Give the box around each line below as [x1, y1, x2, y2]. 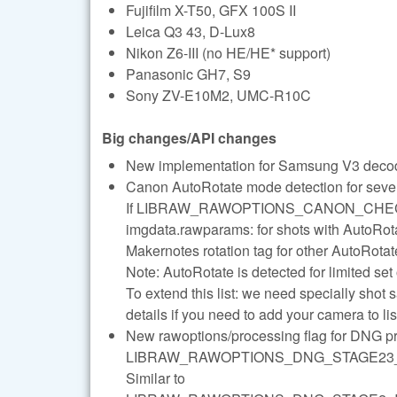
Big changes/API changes [102, 128, 276, 149]
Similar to [126, 367, 185, 388]
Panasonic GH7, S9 [126, 64, 251, 85]
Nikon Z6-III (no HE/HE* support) [126, 43, 331, 64]
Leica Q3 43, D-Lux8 [126, 21, 255, 43]
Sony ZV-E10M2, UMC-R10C [126, 85, 311, 106]
